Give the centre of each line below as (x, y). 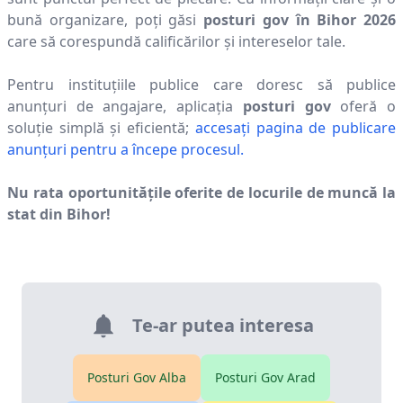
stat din (35, 214)
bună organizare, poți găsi (102, 20)
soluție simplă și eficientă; (99, 128)
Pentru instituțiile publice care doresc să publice (201, 85)
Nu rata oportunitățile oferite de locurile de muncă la (201, 193)
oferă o (363, 106)
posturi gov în (260, 20)
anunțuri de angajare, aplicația (125, 106)
